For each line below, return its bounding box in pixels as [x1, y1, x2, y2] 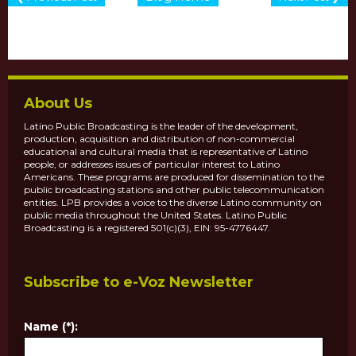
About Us [24, 95, 92, 113]
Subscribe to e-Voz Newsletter [24, 273, 253, 292]
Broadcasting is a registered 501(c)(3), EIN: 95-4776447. [24, 222, 270, 234]
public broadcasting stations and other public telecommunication [24, 184, 324, 196]
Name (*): [24, 319, 78, 334]
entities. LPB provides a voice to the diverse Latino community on [24, 196, 322, 209]
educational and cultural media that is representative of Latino [24, 145, 308, 158]
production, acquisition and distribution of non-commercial [24, 133, 295, 145]
